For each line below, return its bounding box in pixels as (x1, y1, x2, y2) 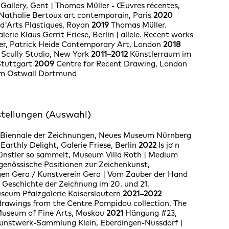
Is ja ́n (158, 140, 179, 150)
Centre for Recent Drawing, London (56, 59, 187, 69)
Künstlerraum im (129, 49, 191, 59)
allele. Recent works (118, 30, 193, 40)
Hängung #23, (123, 208, 177, 218)
